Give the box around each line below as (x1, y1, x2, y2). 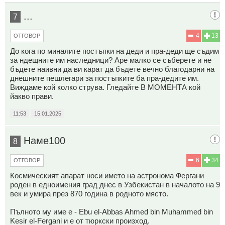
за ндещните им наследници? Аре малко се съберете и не (10, 55, 211, 64)
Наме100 (24, 135, 65, 146)
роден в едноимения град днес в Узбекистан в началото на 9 (10, 180, 220, 189)
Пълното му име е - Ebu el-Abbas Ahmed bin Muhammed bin (10, 207, 213, 216)
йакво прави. (10, 91, 54, 100)
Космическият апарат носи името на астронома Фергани (10, 171, 204, 180)
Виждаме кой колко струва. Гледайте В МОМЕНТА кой (10, 82, 200, 91)
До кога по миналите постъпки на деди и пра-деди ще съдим (10, 46, 219, 55)
